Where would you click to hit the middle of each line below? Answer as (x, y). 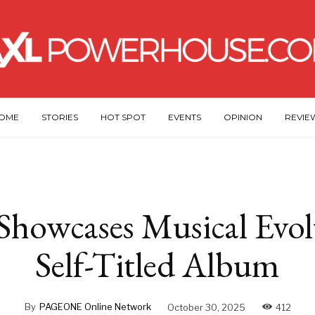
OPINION (243, 117)
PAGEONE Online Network (95, 307)
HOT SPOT (123, 117)
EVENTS (184, 117)
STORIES (59, 117)
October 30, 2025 (206, 307)
